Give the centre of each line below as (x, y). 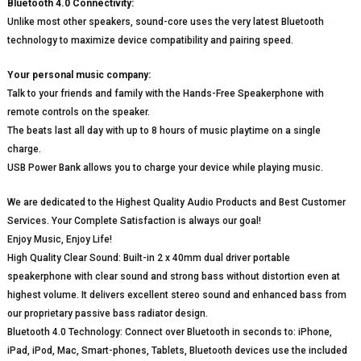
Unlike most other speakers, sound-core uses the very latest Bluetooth (165, 22)
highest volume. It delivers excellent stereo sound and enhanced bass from (176, 295)
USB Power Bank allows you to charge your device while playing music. (165, 168)
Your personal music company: (79, 75)
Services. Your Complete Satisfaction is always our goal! (134, 221)
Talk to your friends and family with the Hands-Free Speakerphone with (165, 94)
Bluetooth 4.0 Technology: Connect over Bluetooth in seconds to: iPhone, (169, 332)
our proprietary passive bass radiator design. (107, 314)
